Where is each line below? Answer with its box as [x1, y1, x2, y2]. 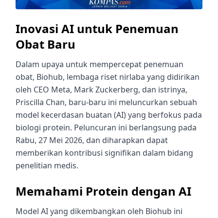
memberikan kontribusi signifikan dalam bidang [16, 147, 193, 158]
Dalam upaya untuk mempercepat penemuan [16, 58, 183, 70]
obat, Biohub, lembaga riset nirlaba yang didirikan [16, 71, 200, 82]
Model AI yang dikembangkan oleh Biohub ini [16, 205, 182, 217]
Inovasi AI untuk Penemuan [16, 20, 179, 36]
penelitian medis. [16, 160, 78, 171]
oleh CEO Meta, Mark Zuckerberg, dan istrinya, [16, 84, 187, 95]
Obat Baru [16, 36, 75, 52]
